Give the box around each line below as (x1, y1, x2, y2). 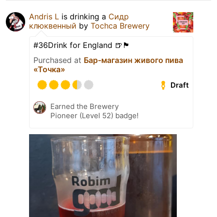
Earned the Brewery (50, 102, 119, 111)
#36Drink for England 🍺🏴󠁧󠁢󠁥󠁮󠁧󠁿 (33, 40, 130, 50)
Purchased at (33, 55, 84, 65)
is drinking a (59, 12, 108, 22)
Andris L (29, 12, 59, 22)
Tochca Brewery (91, 21, 150, 31)
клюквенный (29, 21, 77, 31)
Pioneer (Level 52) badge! (50, 111, 139, 121)
